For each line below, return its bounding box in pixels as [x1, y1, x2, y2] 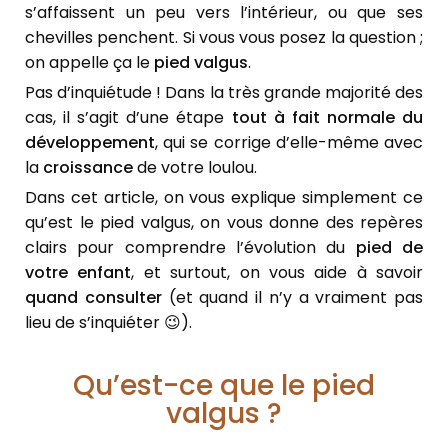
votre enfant [25, 260, 132, 284]
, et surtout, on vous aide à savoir [131, 260, 423, 284]
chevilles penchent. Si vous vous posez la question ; [25, 25, 423, 49]
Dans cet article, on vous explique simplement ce [25, 185, 423, 209]
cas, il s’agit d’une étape [25, 105, 232, 129]
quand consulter [25, 285, 162, 309]
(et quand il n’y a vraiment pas [161, 285, 423, 309]
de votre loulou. [133, 155, 257, 179]
